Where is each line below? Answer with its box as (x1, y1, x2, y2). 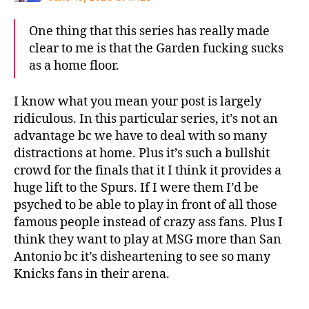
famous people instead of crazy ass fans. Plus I (14, 215, 283, 231)
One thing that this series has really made (29, 23, 270, 39)
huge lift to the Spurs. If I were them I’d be (14, 180, 259, 197)
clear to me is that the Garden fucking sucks (29, 40, 283, 57)
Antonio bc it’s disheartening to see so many (14, 249, 270, 266)
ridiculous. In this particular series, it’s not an (14, 111, 278, 128)
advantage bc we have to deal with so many (14, 128, 267, 145)
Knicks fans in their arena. (14, 266, 170, 283)
